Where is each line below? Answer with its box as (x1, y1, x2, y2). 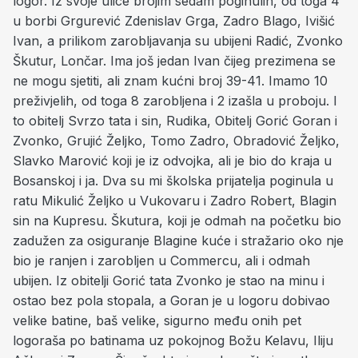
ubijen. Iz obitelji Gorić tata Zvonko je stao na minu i (13, 272, 324, 288)
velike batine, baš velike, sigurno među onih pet (13, 312, 301, 328)
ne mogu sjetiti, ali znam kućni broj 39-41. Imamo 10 (13, 73, 328, 89)
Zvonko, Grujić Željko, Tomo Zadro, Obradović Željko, (13, 133, 340, 149)
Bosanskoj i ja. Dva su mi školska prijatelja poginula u (13, 173, 333, 189)
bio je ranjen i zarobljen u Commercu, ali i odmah (13, 253, 310, 268)
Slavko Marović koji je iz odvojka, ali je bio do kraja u (13, 153, 332, 169)
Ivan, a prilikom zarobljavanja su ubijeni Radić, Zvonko (13, 33, 343, 49)
